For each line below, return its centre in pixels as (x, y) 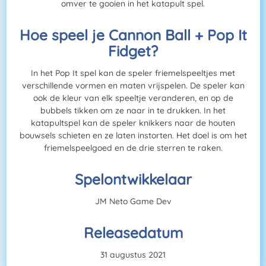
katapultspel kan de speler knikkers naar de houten (133, 123)
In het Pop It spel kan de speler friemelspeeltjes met (133, 73)
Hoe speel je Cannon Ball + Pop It (133, 35)
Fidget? (133, 51)
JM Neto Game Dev (133, 202)
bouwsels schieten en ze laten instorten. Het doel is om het (133, 136)
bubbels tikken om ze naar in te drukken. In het (133, 111)
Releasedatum (133, 233)
